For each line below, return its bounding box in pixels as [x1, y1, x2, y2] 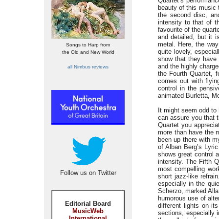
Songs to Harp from [66, 42, 110, 47]
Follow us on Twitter [60, 169, 116, 176]
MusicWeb [72, 207, 104, 215]
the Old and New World [62, 49, 114, 55]
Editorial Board [65, 200, 111, 207]
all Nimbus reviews [67, 64, 109, 69]
